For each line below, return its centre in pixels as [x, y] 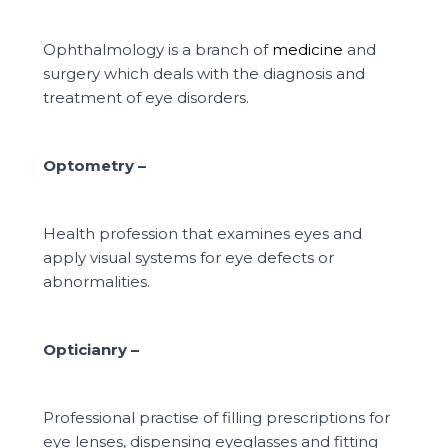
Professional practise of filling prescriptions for [217, 417]
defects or [296, 257]
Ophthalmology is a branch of [158, 49]
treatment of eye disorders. [148, 97]
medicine [310, 49]
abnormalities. [97, 281]
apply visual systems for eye [150, 257]
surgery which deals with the [153, 73]
